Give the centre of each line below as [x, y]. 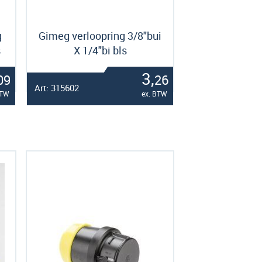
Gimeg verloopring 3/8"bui [100, 36]
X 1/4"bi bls [100, 50]
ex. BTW [154, 94]
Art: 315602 [57, 88]
